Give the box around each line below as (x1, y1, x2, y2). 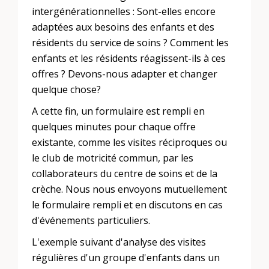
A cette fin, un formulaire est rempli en (32, 104, 205, 118)
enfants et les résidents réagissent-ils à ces (32, 51, 226, 65)
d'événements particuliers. (32, 214, 156, 227)
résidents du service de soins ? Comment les (32, 35, 229, 49)
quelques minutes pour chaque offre (32, 120, 196, 133)
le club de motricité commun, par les (32, 151, 194, 165)
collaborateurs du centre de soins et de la (32, 167, 218, 180)
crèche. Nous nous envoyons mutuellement (32, 183, 228, 196)
